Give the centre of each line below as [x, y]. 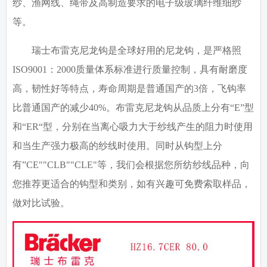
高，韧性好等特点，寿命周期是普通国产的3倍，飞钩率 [129, 89]
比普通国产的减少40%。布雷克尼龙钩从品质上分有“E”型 [133, 108]
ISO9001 [30, 70]
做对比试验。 [41, 203]
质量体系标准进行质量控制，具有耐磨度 [162, 70]
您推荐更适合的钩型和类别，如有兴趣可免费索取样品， [132, 184]
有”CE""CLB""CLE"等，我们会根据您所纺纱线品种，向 [131, 165]
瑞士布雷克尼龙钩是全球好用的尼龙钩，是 [122, 51]
